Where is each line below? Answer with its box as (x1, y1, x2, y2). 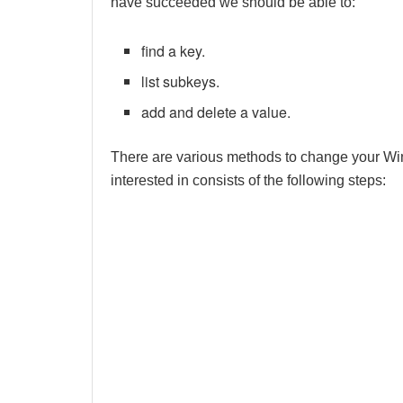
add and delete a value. (141, 102, 291, 123)
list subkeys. (141, 71, 220, 93)
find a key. (141, 40, 206, 62)
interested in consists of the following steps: (111, 173, 386, 189)
